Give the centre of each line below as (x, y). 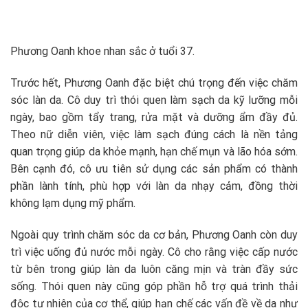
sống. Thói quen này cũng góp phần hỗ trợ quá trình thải (154, 286)
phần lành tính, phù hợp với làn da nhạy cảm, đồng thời (154, 186)
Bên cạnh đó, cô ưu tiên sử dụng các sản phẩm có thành (154, 169)
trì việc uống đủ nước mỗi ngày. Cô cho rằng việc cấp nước (154, 252)
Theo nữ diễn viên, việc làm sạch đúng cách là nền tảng (154, 135)
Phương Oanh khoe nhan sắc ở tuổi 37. (102, 52)
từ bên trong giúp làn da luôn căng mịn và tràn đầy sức (154, 269)
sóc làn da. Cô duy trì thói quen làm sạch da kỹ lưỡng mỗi (154, 100)
